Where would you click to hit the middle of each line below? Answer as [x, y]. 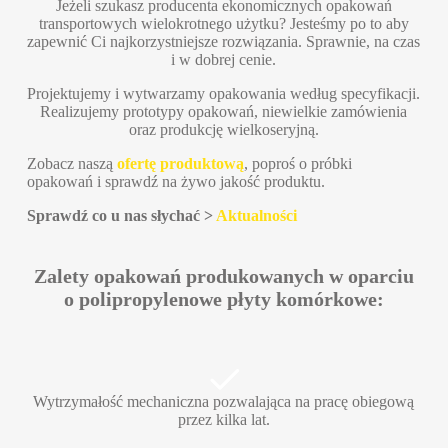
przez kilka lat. [223, 420]
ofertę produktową [180, 164]
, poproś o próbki [297, 164]
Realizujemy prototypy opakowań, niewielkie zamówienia [224, 112]
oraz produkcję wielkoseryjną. [223, 130]
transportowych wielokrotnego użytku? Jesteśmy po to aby [223, 24]
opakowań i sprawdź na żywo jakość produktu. [175, 182]
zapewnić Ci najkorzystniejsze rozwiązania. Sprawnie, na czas [224, 42]
